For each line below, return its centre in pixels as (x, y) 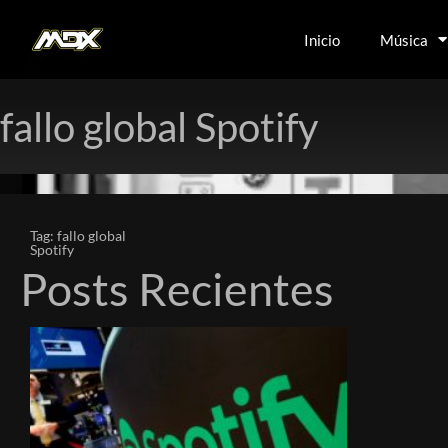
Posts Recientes (177, 289)
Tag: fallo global (78, 235)
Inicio (322, 39)
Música (404, 39)
